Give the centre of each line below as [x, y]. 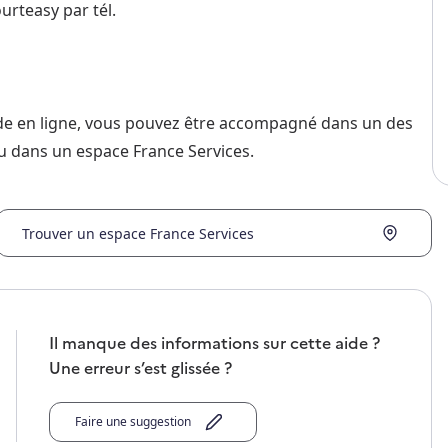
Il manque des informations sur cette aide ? [214, 342]
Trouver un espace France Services [137, 233]
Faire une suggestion [135, 422]
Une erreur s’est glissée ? [140, 367]
